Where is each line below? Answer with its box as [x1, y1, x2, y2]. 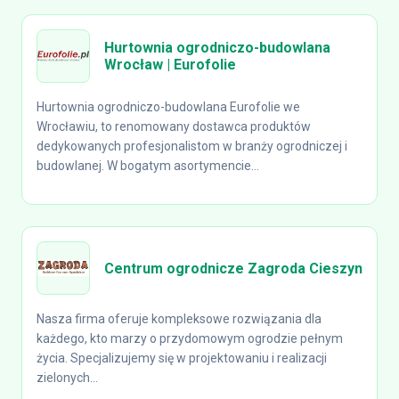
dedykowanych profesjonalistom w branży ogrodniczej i [37, 139, 347, 153]
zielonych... [37, 370, 98, 385]
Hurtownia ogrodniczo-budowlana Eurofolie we [37, 100, 300, 114]
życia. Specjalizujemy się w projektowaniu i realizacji [37, 351, 327, 365]
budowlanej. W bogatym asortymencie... [37, 159, 259, 173]
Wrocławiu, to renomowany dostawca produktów [37, 119, 311, 134]
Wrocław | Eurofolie [104, 56, 236, 73]
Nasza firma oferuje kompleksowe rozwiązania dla [37, 312, 322, 326]
